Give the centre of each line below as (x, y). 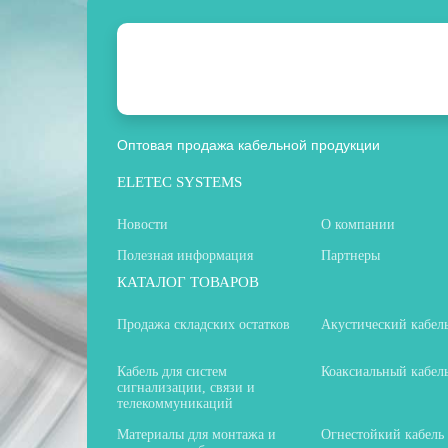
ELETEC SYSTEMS (179, 181)
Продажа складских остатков (203, 324)
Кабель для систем (172, 371)
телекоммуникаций (175, 403)
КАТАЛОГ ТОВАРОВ (188, 281)
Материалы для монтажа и (196, 434)
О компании (358, 224)
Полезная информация (185, 255)
